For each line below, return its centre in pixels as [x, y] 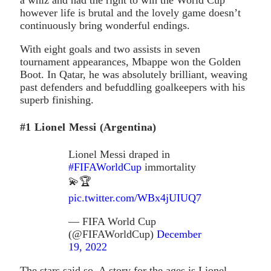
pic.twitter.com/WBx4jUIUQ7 [135, 198]
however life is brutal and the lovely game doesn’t [130, 12]
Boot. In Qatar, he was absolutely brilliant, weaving [134, 74]
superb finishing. [57, 100]
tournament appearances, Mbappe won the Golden [130, 61]
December [179, 234]
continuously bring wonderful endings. [105, 25]
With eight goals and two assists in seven [110, 49]
